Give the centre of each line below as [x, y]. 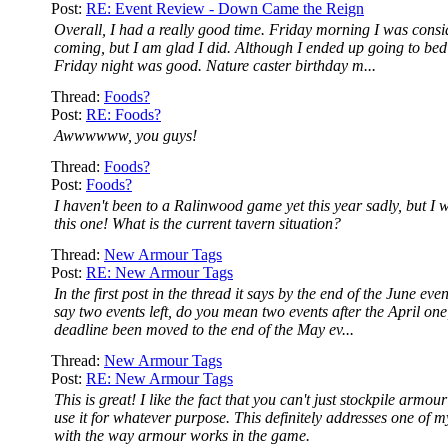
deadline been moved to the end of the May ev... [204, 329]
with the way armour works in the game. [182, 435]
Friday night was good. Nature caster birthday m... [215, 65]
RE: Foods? [123, 114]
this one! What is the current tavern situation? [197, 223]
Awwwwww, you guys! [125, 135]
